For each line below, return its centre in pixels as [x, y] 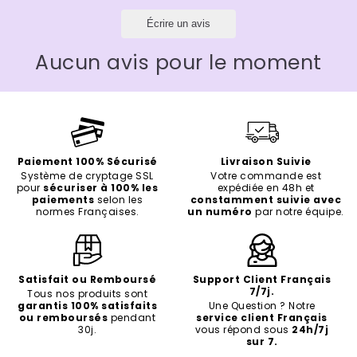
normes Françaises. [87, 212]
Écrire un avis [178, 24]
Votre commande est [266, 176]
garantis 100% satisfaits [87, 306]
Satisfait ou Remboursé [87, 280]
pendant [132, 318]
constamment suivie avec [266, 200]
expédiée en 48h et [266, 188]
